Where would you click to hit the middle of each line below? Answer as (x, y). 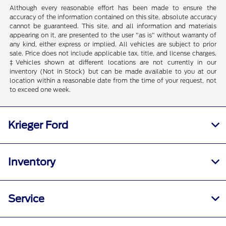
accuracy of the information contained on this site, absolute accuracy (113, 17)
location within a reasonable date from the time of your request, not (113, 81)
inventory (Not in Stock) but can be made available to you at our (113, 72)
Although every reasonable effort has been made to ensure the (113, 8)
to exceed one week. (40, 90)
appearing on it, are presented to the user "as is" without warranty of (113, 35)
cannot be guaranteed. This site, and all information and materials (113, 26)
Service (26, 199)
